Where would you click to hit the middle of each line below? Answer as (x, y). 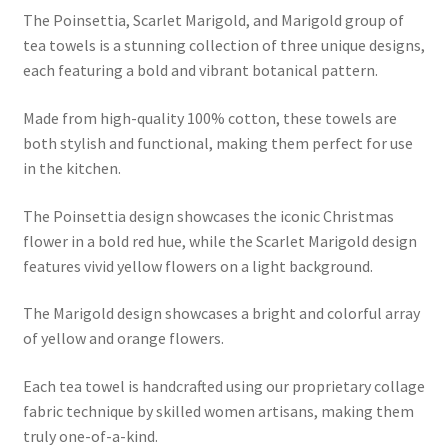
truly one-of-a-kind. (90, 435)
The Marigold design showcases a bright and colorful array (221, 313)
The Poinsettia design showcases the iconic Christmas (208, 215)
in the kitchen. (71, 167)
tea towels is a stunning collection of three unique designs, (223, 45)
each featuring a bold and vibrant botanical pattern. (200, 70)
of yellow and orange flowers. (123, 338)
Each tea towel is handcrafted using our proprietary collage (223, 385)
